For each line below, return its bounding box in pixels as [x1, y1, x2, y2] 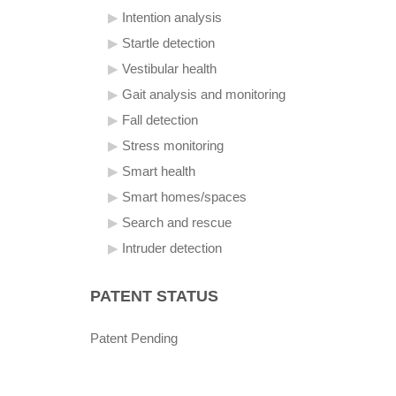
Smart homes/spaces [122, 190, 247, 205]
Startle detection [122, 36, 215, 51]
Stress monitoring [122, 139, 224, 154]
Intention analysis [122, 11, 222, 26]
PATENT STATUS [90, 287, 218, 306]
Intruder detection [122, 241, 222, 256]
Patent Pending [90, 331, 178, 346]
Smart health [122, 164, 195, 179]
